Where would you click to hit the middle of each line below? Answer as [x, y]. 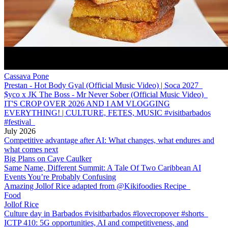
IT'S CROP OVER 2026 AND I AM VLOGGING [87, 104]
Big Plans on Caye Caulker [48, 159]
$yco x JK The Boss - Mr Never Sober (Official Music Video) [104, 95]
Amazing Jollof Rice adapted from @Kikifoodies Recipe [95, 186]
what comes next [31, 150]
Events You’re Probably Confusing [60, 177]
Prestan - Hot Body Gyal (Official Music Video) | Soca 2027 [101, 85]
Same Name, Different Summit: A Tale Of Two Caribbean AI [103, 168]
